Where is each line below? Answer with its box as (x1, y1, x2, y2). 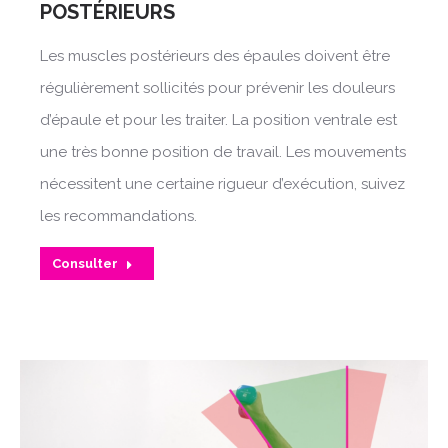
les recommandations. (40, 207, 197, 226)
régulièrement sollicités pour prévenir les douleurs (40, 79, 395, 98)
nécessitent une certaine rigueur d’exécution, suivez (40, 175, 405, 194)
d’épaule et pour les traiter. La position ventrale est (40, 111, 397, 130)
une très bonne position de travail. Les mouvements (40, 143, 406, 162)
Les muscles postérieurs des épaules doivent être (40, 47, 390, 66)
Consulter (52, 256, 118, 272)
